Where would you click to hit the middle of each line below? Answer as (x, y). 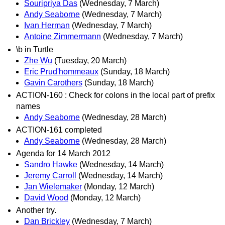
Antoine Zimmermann (63, 37)
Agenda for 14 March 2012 (63, 154)
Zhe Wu (38, 60)
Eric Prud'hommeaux (61, 71)
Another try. (36, 210)
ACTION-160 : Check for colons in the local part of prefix (116, 95)
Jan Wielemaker (53, 187)
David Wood (46, 198)
